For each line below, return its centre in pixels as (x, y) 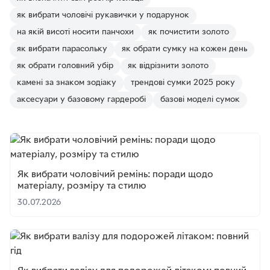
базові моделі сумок (200, 100)
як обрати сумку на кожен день (184, 49)
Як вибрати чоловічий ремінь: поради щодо (115, 175)
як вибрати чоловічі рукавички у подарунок (103, 15)
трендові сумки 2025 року (183, 83)
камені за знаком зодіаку (67, 83)
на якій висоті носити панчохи (75, 32)
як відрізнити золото (168, 66)
